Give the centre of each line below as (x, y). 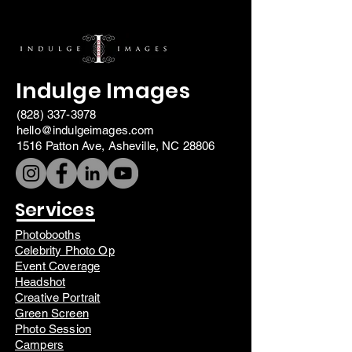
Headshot (40, 282)
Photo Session (53, 329)
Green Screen (52, 313)
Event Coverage (58, 266)
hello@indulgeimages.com (86, 130)
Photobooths (48, 235)
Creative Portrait (58, 297)
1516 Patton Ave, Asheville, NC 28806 (116, 146)
